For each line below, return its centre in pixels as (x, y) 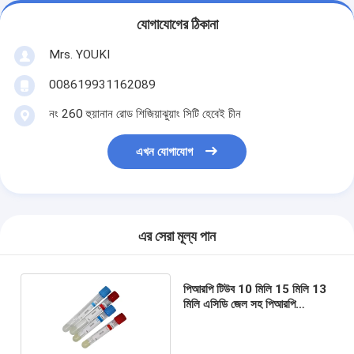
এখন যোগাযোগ (165, 152)
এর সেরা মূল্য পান (177, 237)
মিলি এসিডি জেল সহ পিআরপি (239, 304)
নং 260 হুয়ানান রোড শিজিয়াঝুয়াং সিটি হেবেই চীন (145, 113)
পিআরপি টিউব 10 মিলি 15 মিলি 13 (254, 289)
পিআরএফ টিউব (212, 319)
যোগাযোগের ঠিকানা (177, 25)
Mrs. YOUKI (79, 54)
